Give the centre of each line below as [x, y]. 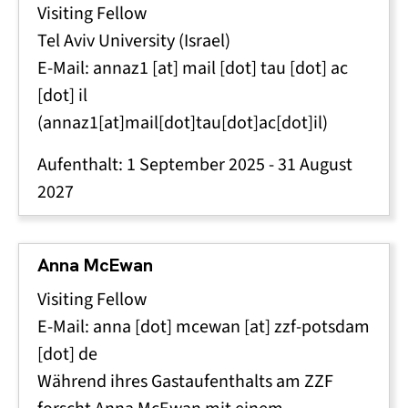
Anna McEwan [95, 265]
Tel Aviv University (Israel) [134, 41]
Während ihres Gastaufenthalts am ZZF [185, 381]
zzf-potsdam [322, 326]
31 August [315, 164]
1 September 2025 [196, 164]
